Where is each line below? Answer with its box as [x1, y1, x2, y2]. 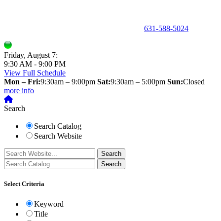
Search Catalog [34, 121, 81, 130]
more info [4, 86, 34, 95]
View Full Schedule [4, 68, 66, 77]
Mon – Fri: [4, 77, 40, 86]
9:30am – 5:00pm [110, 77, 165, 86]
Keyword [34, 199, 64, 208]
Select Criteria [4, 180, 44, 187]
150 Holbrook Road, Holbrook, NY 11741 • [4, 24, 144, 33]
